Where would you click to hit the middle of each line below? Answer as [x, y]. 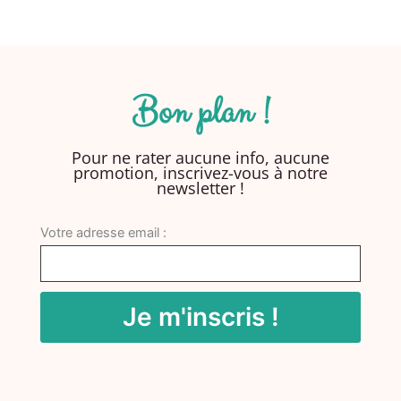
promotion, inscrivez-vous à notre [200, 172]
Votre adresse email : [103, 232]
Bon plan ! [200, 112]
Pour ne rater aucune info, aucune [200, 157]
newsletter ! [200, 188]
